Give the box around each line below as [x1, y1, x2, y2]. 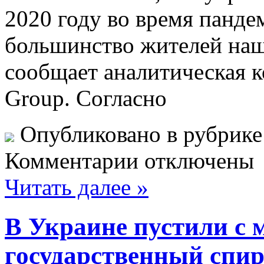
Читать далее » [5, 174, 148, 200]
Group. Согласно [5, 85, 167, 111]
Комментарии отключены [5, 147, 254, 173]
